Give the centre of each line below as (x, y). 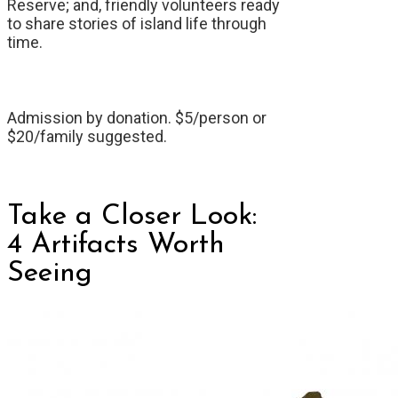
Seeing (50, 274)
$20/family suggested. (87, 137)
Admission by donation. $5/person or (137, 118)
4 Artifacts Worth (116, 246)
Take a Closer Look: (132, 217)
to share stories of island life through (137, 24)
